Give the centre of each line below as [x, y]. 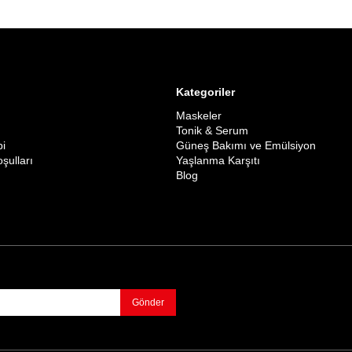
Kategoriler [205, 92]
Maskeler [199, 115]
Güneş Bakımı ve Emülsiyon [246, 145]
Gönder [148, 302]
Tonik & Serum [212, 130]
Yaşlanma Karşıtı [218, 160]
